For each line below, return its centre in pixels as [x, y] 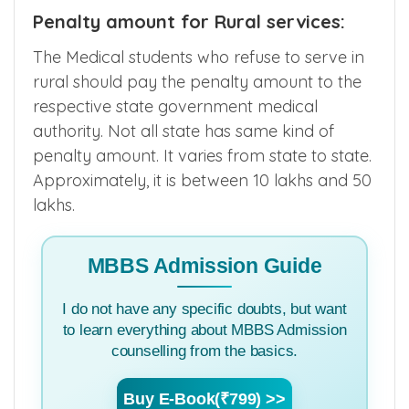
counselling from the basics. [204, 351]
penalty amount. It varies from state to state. [202, 155]
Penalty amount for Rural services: [189, 21]
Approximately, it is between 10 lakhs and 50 [202, 180]
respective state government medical [175, 106]
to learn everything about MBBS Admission [204, 330]
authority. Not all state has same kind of [184, 131]
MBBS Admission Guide [204, 266]
